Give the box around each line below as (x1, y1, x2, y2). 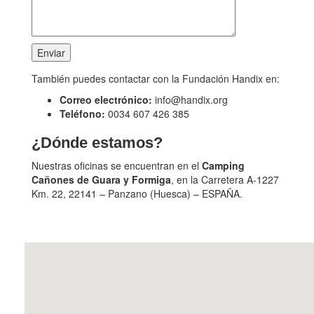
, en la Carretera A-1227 (171, 172, 279, 186)
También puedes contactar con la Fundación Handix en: (32, 71, 280, 86)
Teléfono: (60, 107, 108, 121)
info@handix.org (152, 93, 228, 107)
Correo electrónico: (60, 93, 152, 107)
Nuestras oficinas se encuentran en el (32, 158, 202, 172)
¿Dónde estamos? (32, 134, 163, 151)
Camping (202, 158, 245, 172)
